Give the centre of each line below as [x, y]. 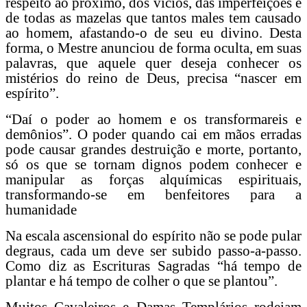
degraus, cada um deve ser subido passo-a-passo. [153, 250]
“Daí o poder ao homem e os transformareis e [153, 119]
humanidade [41, 209]
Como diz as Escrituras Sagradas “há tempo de [153, 266]
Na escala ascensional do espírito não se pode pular [153, 235]
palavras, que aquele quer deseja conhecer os [153, 63]
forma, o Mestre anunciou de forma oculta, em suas [153, 48]
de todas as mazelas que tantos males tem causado [153, 17]
